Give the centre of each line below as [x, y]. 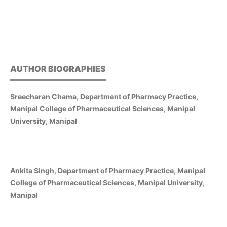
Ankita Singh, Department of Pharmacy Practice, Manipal [108, 171]
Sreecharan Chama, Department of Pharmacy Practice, [104, 97]
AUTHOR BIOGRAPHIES [58, 69]
